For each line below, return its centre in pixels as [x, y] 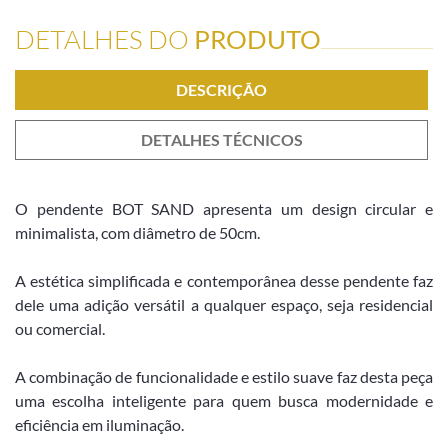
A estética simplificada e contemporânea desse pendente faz [224, 280]
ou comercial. [60, 328]
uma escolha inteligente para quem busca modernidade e [224, 400]
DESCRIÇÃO [221, 89]
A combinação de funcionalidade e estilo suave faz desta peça [224, 376]
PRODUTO [257, 38]
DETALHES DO [104, 38]
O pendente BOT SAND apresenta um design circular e [224, 208]
